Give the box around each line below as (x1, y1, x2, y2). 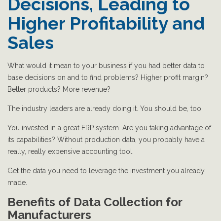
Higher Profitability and (7, 13, 205, 34)
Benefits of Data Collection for (7, 195, 182, 210)
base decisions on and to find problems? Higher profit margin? (7, 74, 208, 82)
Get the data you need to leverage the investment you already (7, 167, 205, 175)
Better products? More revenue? (7, 85, 110, 94)
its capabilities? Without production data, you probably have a (7, 136, 205, 144)
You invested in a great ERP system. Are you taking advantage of (7, 124, 211, 132)
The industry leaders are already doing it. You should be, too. (7, 105, 203, 113)
